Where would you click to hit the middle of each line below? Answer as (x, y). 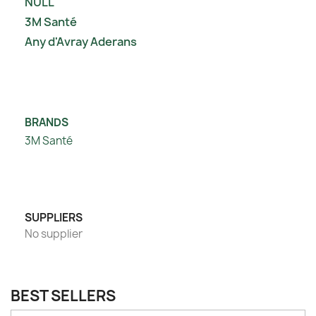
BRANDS (47, 122)
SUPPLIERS (54, 218)
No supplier (54, 234)
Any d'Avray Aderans (81, 42)
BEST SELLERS (63, 296)
